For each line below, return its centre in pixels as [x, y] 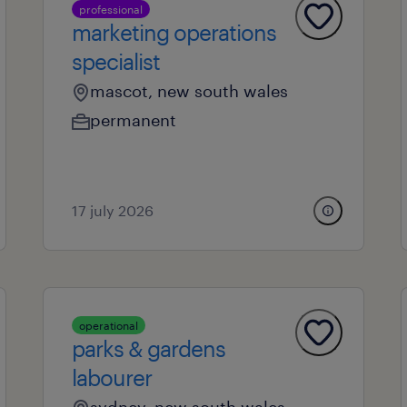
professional [110, 9]
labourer [111, 377]
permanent [133, 120]
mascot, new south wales [189, 91]
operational [108, 325]
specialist [115, 61]
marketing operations [174, 32]
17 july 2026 [112, 210]
